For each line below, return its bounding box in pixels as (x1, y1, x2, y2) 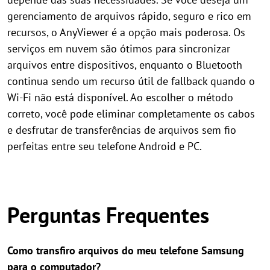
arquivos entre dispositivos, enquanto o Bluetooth (7, 58, 242, 72)
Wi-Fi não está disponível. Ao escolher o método (7, 90, 233, 105)
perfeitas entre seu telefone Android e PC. (7, 139, 202, 154)
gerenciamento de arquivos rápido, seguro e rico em (7, 9, 251, 24)
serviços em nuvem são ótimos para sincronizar (7, 42, 230, 56)
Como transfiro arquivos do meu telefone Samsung (7, 243, 244, 258)
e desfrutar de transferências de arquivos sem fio (7, 123, 236, 137)
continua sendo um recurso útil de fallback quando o (7, 74, 255, 89)
